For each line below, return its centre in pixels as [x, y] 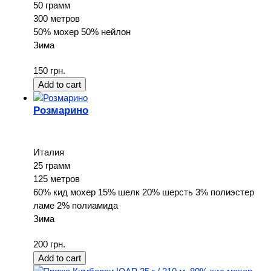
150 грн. [49, 70]
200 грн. [49, 244]
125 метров [57, 178]
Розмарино [61, 110]
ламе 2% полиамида [76, 205]
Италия [49, 152]
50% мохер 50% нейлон [82, 31]
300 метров [57, 18]
